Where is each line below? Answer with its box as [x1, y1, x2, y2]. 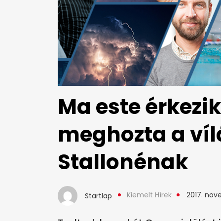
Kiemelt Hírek [127, 190, 172, 200]
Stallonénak [58, 147, 188, 177]
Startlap [85, 191, 112, 201]
